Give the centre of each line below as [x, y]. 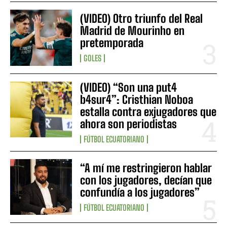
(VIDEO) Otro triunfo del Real [142, 19]
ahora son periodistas [129, 124]
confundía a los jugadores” [140, 192]
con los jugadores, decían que [146, 180]
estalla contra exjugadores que [148, 111]
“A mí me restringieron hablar [146, 168]
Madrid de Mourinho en [133, 31]
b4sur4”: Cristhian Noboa [137, 99]
